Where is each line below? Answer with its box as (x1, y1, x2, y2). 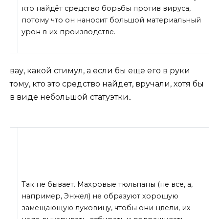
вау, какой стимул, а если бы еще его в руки (10, 66, 190, 75)
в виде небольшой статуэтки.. (10, 92, 131, 102)
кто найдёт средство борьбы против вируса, (22, 4, 191, 13)
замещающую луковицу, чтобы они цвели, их (22, 203, 191, 213)
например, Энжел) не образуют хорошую (22, 192, 179, 201)
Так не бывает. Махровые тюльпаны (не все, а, (22, 180, 193, 189)
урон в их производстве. (22, 27, 116, 37)
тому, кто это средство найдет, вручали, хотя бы (10, 79, 204, 88)
